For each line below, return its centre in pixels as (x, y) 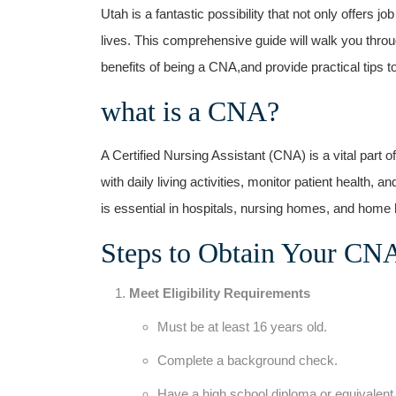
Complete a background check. (247, 360)
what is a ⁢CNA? (190, 111)
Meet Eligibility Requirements (220, 293)
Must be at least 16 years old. (242, 326)
